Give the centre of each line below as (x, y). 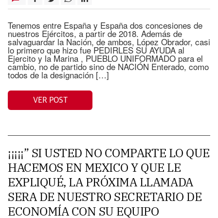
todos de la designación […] (58, 75)
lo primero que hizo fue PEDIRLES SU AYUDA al (96, 50)
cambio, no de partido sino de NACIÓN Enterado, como (108, 66)
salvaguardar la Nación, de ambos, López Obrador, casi (109, 42)
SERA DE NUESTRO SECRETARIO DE (105, 197)
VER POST (50, 100)
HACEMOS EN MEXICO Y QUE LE (94, 167)
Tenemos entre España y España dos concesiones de (105, 25)
